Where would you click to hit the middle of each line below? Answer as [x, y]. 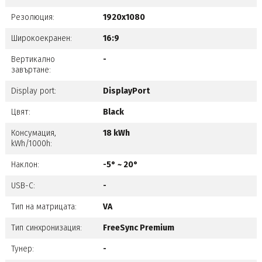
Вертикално [33, 60]
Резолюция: [32, 18]
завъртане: [31, 70]
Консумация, [33, 133]
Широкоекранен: [41, 39]
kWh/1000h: [31, 144]
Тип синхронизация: [46, 228]
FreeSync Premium [138, 228]
